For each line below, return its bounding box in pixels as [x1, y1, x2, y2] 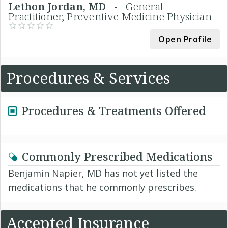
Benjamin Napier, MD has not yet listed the [8, 166, 198, 179]
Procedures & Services [7, 67, 170, 89]
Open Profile [158, 33, 212, 45]
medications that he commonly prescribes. [8, 181, 196, 193]
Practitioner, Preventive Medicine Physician [8, 9, 212, 23]
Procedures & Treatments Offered [21, 102, 206, 118]
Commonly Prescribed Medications [22, 148, 213, 164]
